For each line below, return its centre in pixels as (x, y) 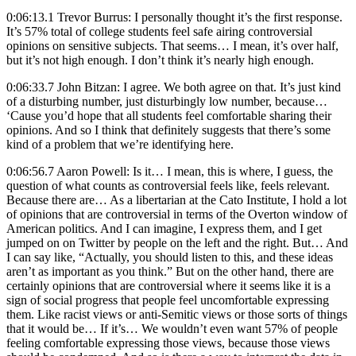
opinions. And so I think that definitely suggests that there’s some (168, 130)
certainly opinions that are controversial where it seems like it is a (168, 285)
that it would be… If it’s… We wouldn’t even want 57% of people (172, 328)
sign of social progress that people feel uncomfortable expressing (168, 300)
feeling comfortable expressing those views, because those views (168, 342)
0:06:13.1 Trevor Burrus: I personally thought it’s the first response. (174, 17)
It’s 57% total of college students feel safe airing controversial (159, 31)
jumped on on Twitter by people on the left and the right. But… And (177, 242)
